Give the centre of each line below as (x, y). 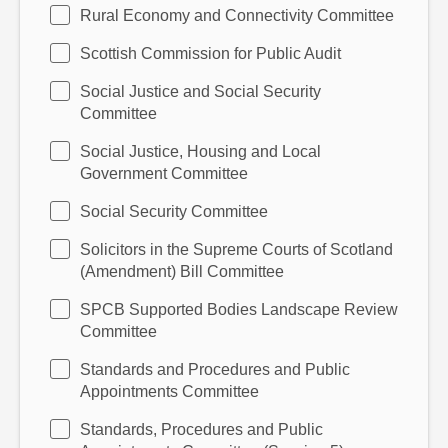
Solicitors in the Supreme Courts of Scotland (236, 249)
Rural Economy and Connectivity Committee (237, 15)
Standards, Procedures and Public (201, 429)
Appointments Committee (169, 391)
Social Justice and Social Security (200, 91)
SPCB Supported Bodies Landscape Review (239, 309)
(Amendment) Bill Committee (182, 271)
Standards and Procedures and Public (215, 369)
